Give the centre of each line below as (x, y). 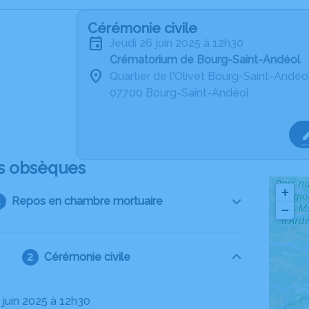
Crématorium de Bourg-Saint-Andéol (205, 60)
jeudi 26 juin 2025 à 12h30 (179, 43)
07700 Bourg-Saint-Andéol (179, 93)
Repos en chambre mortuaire (87, 201)
